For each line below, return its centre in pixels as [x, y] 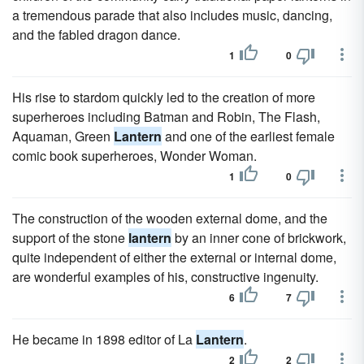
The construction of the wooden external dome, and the [170, 218]
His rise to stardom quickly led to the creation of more [164, 97]
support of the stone [70, 238]
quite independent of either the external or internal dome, [174, 257]
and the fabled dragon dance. [96, 35]
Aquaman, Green [63, 136]
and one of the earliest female [248, 136]
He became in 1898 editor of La [104, 339]
